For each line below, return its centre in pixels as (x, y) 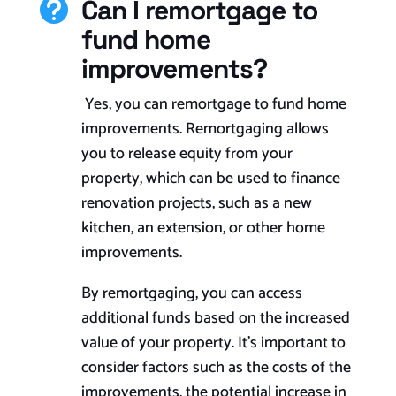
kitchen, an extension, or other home (203, 228)
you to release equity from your (187, 154)
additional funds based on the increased (215, 319)
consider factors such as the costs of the (216, 368)
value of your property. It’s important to (213, 343)
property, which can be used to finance (210, 179)
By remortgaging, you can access (191, 294)
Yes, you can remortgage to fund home (213, 105)
